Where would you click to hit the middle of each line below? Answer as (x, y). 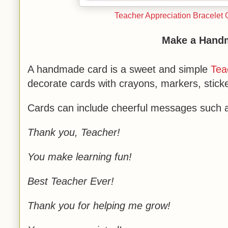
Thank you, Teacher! (74, 132)
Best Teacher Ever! (71, 181)
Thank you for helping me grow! (99, 206)
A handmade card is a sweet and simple (119, 69)
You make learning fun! (80, 157)
